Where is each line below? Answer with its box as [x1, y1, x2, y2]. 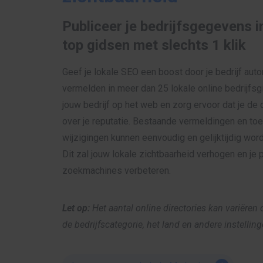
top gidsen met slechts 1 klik [62, 36, 246, 53]
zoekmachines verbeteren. [62, 164, 171, 176]
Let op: [62, 202, 90, 214]
